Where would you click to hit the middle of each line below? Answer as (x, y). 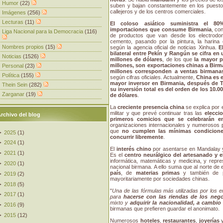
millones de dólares (136, 59)
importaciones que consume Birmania (161, 30)
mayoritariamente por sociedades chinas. (160, 179)
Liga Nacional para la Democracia (43, 31)
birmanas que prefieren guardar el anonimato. (165, 209)
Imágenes (15, 12)
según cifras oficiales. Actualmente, (153, 77)
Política (11, 75)
